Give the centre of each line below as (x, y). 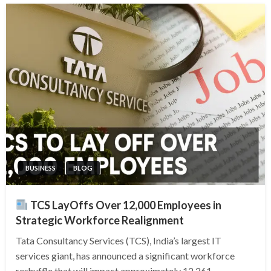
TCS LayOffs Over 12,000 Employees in (125, 205)
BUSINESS (41, 168)
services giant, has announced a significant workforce (125, 255)
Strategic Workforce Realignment (100, 220)
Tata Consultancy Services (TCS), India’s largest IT (119, 240)
